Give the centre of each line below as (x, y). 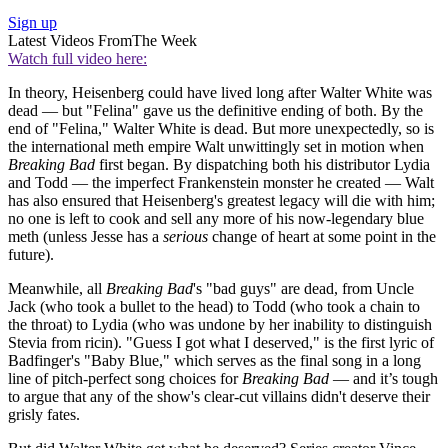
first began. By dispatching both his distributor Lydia (262, 165)
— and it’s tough (383, 379)
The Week (164, 41)
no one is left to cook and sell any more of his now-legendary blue (216, 219)
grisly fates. (44, 415)
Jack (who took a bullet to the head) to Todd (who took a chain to (214, 307)
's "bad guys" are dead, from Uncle (303, 289)
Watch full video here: (77, 59)
